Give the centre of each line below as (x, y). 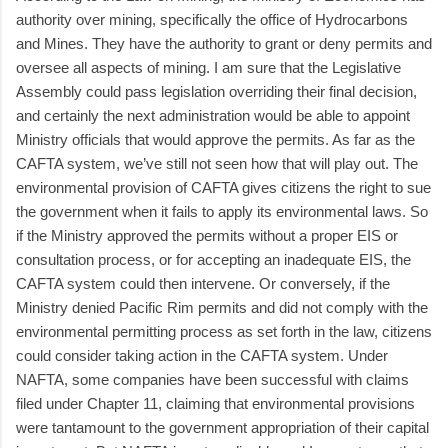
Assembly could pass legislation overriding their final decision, (216, 91)
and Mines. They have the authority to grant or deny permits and (224, 43)
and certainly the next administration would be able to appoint (213, 115)
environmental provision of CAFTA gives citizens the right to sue (223, 187)
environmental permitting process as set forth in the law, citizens (224, 331)
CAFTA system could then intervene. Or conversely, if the (203, 283)
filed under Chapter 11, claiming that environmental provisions (215, 403)
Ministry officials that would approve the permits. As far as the (215, 139)
